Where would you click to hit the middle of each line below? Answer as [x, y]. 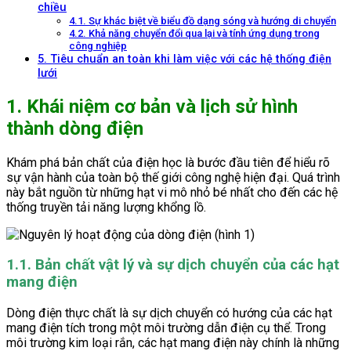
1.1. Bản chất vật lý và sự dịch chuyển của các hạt [173, 265]
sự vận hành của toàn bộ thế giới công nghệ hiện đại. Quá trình [173, 177]
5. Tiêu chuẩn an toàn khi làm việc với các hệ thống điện [185, 59]
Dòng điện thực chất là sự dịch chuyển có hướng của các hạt [169, 313]
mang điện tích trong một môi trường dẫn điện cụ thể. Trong [166, 328]
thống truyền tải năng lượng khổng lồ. [106, 207]
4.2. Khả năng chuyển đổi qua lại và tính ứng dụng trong [194, 33]
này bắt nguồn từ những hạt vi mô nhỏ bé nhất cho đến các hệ [172, 192]
